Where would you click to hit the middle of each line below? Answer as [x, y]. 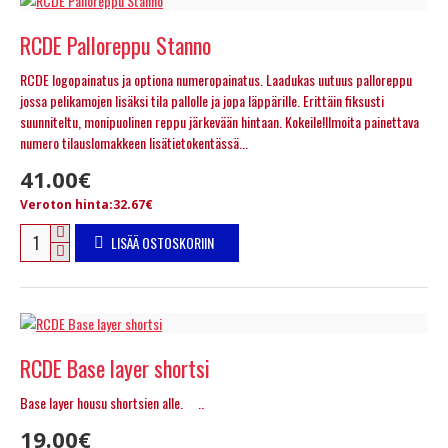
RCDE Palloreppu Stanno [115, 44]
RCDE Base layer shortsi [115, 367]
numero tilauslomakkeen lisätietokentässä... [134, 142]
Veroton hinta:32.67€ [86, 204]
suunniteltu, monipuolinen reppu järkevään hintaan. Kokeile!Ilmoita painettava [219, 121]
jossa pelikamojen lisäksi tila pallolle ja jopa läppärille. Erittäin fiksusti [202, 100]
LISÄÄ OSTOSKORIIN [162, 242]
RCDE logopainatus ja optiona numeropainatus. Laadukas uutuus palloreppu [216, 79]
